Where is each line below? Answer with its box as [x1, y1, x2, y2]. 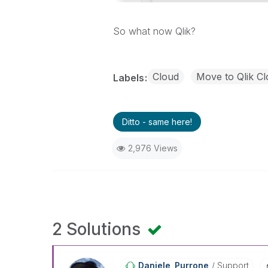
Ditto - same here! [121, 116, 192, 127]
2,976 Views [127, 142, 178, 153]
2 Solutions [52, 218, 145, 239]
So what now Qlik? [112, 25, 196, 37]
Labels [112, 71, 147, 84]
